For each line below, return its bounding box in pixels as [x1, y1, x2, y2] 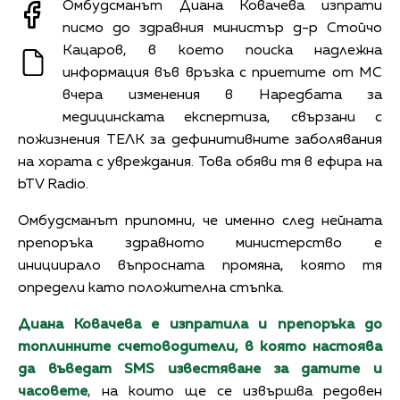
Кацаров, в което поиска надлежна [62, 43, 382, 58]
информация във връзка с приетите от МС [62, 65, 382, 80]
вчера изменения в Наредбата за [62, 87, 382, 103]
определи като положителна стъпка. [18, 280, 284, 296]
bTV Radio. [18, 177, 88, 192]
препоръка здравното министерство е [18, 236, 382, 251]
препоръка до [267, 317, 382, 332]
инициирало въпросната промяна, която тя [18, 258, 382, 273]
